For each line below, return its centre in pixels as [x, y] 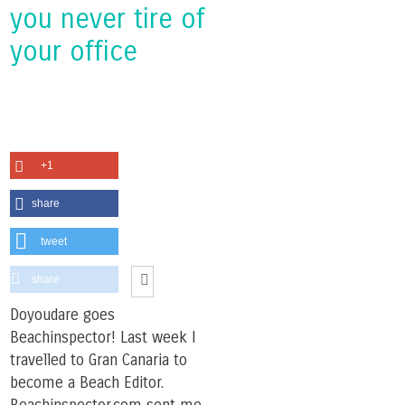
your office [74, 51]
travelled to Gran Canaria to [99, 360]
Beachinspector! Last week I [103, 337]
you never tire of [108, 19]
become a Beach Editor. [87, 382]
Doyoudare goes [62, 315]
